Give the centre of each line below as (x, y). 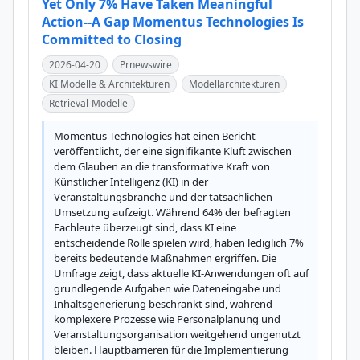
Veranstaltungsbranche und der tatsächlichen (163, 197)
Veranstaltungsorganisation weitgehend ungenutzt (177, 334)
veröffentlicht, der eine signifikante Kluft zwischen (173, 151)
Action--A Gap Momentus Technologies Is (173, 22)
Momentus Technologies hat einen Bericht (155, 136)
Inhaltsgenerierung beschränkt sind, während (163, 304)
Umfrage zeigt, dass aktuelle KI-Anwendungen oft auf (181, 273)
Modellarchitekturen (234, 84)
